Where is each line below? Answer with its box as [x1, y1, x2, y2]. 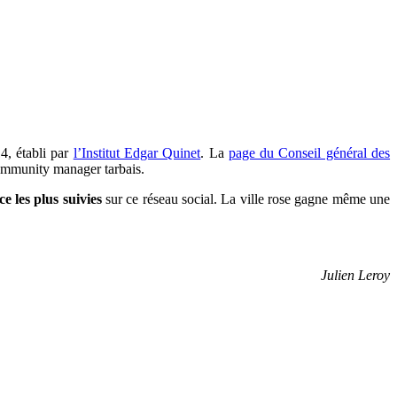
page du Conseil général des [228, 145, 391, 161]
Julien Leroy [321, 268, 390, 284]
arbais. [108, 161, 144, 177]
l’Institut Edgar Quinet [73, 145, 201, 161]
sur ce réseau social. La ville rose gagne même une [101, 191, 391, 207]
